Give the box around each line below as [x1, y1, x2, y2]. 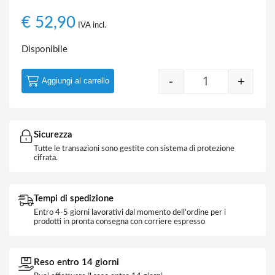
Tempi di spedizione [34, 194, 114, 203]
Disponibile [21, 45, 68, 54]
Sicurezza [34, 130, 72, 139]
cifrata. [34, 154, 58, 162]
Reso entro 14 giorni [34, 258, 119, 267]
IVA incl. [78, 21, 106, 29]
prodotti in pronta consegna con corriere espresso [34, 218, 205, 226]
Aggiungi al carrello [42, 76, 109, 85]
